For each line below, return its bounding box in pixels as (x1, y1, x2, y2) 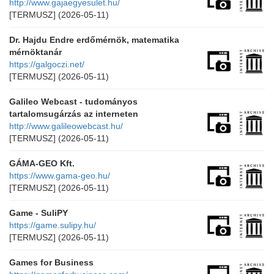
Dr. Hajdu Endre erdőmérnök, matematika (9, 35, 179, 45)
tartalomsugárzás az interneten (9, 109, 138, 119)
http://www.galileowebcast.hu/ (9, 121, 123, 131)
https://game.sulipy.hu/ (9, 220, 96, 230)
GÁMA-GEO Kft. (9, 158, 75, 168)
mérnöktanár (9, 47, 62, 57)
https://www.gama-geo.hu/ (9, 171, 110, 180)
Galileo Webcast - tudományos (9, 97, 138, 106)
